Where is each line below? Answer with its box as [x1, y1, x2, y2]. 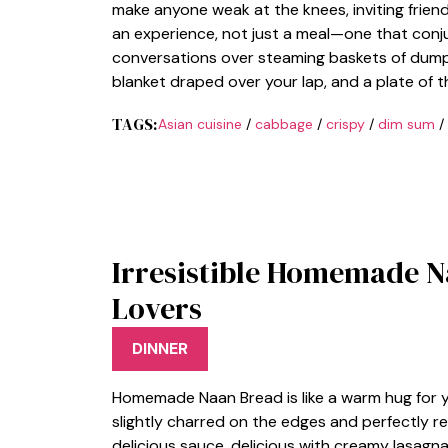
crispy [325, 114, 365, 133]
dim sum [377, 114, 435, 133]
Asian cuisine [157, 114, 242, 133]
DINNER [132, 338, 188, 359]
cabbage [254, 114, 313, 133]
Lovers [112, 287, 202, 329]
